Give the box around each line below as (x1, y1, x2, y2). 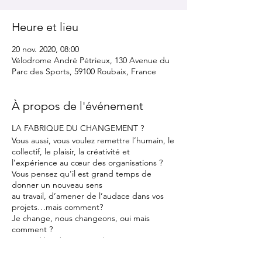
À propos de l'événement (12, 98, 143, 113)
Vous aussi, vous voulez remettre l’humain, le (12, 135, 174, 146)
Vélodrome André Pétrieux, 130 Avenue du (12, 54, 170, 65)
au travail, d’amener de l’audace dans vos (12, 190, 164, 201)
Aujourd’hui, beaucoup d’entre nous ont (12, 235, 161, 246)
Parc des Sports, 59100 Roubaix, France (12, 65, 156, 77)
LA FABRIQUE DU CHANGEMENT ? (12, 122, 144, 133)
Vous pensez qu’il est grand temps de (12, 168, 151, 179)
